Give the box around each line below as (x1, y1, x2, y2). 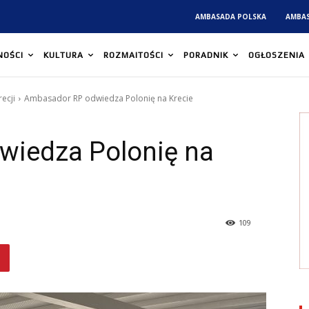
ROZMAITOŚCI (103, 50, 163, 61)
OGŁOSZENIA (248, 50, 305, 61)
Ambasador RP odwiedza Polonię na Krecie (24, 92, 193, 105)
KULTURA (43, 50, 83, 61)
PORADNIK (183, 50, 228, 61)
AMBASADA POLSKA (195, 12, 267, 22)
